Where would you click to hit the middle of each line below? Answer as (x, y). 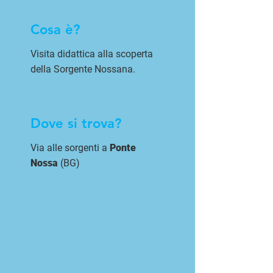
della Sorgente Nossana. (83, 69)
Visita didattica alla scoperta (92, 54)
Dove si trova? (76, 123)
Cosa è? (55, 30)
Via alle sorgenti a (70, 148)
